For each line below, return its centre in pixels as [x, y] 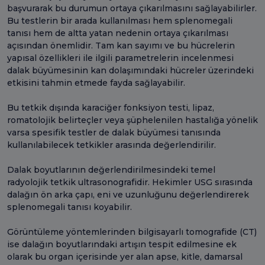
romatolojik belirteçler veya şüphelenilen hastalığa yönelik [132, 120]
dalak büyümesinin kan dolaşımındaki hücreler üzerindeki [130, 70]
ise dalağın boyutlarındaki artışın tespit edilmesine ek [122, 244]
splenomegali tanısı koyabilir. [70, 207]
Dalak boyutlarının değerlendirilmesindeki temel [111, 169]
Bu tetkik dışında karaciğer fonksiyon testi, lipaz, [111, 107]
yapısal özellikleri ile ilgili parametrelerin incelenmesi [120, 58]
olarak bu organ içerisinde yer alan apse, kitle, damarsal [125, 256]
